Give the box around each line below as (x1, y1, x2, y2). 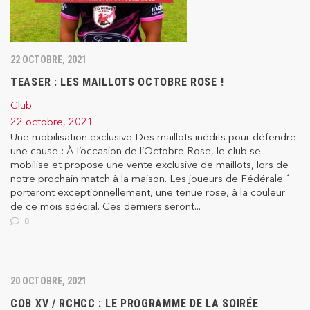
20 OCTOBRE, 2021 (10, 275, 86, 287)
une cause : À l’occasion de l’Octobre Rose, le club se (10, 144, 261, 158)
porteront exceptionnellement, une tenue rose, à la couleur (10, 185, 285, 199)
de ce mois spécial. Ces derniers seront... (10, 199, 201, 213)
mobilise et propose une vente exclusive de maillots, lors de (10, 158, 289, 172)
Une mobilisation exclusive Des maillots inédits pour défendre (10, 130, 296, 144)
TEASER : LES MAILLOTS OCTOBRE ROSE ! (10, 75, 224, 89)
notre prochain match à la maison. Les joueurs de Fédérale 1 (10, 172, 292, 185)
